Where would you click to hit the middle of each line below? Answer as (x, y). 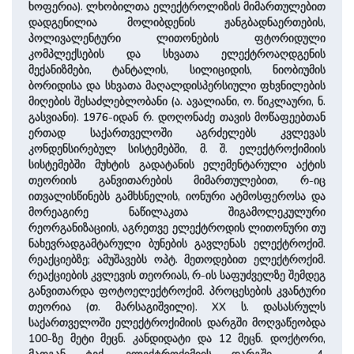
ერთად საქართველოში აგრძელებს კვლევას (177, 134)
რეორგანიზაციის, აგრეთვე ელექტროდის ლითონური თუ (177, 228)
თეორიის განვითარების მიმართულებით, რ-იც (177, 181)
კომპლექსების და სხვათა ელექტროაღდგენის (177, 55)
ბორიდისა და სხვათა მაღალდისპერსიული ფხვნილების (177, 86)
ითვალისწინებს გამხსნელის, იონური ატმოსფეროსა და (177, 197)
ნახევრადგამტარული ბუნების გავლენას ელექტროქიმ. (177, 244)
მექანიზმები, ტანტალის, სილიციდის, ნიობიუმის (177, 70)
